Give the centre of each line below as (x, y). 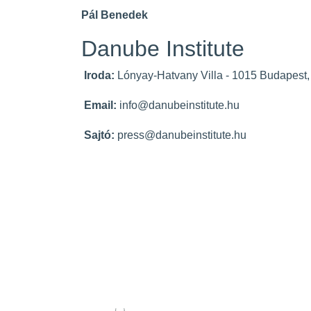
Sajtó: (99, 135)
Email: (100, 106)
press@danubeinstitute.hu (182, 135)
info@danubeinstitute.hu (179, 106)
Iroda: (99, 76)
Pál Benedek (115, 15)
